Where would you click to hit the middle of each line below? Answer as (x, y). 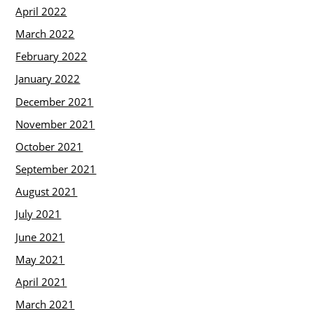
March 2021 (45, 305)
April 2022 (41, 12)
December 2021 (55, 101)
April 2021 (41, 281)
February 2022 (52, 56)
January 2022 (48, 79)
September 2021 (56, 169)
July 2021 (39, 214)
